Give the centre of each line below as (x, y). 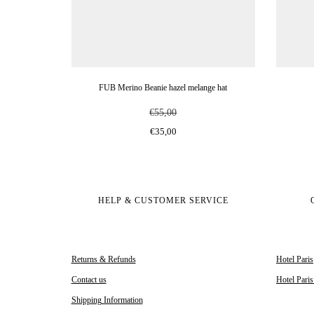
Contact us (89, 280)
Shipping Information (107, 300)
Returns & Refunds (103, 260)
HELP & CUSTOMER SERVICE (163, 201)
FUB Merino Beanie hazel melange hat (163, 88)
